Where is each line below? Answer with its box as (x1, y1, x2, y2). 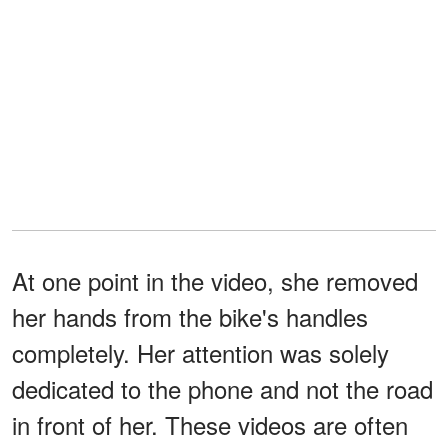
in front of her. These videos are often (12, 407, 408, 443)
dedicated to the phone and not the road (12, 371, 433, 407)
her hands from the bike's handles (12, 299, 368, 335)
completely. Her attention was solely (12, 335, 389, 371)
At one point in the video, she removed (12, 263, 418, 299)
